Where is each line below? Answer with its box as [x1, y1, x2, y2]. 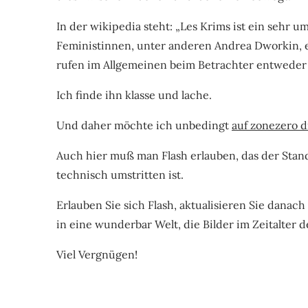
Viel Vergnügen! [56, 247, 137, 261]
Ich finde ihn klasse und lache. [56, 87, 212, 102]
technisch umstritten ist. [56, 167, 184, 181]
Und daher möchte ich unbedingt [56, 118, 232, 132]
